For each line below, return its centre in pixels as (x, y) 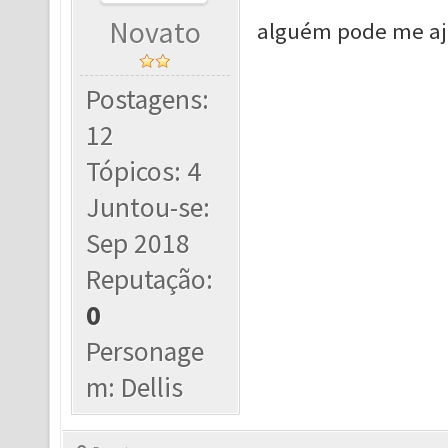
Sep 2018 (138, 243)
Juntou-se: (148, 207)
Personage (145, 351)
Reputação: (150, 279)
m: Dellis (135, 387)
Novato (155, 32)
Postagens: (148, 99)
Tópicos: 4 (144, 171)
